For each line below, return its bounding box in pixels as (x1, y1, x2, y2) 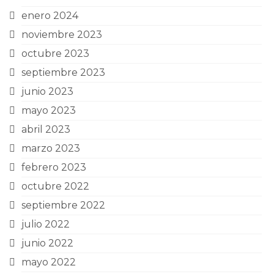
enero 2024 (21, 10, 78, 21)
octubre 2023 (21, 48, 89, 59)
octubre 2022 (21, 180, 89, 192)
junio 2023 (21, 86, 73, 97)
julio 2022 (21, 218, 70, 230)
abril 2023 (21, 124, 70, 135)
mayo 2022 (21, 256, 76, 268)
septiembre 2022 (21, 199, 105, 211)
